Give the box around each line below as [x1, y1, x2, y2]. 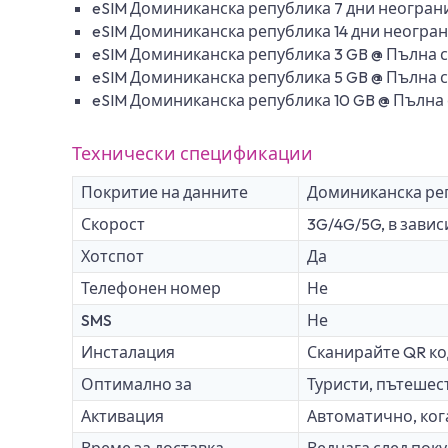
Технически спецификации [72, 141, 313, 165]
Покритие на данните [81, 181, 248, 202]
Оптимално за [81, 373, 192, 394]
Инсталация [81, 341, 175, 362]
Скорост [81, 213, 145, 234]
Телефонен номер [81, 277, 221, 298]
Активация [81, 405, 164, 426]
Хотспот [81, 245, 144, 266]
